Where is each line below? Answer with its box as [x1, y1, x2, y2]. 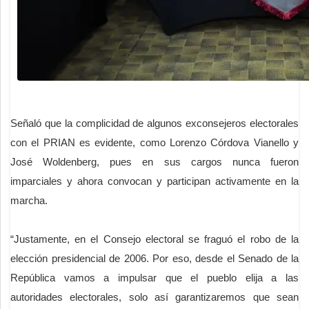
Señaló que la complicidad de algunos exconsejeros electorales [10, 117, 299, 130]
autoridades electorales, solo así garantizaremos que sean [10, 291, 299, 303]
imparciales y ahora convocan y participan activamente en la [10, 175, 299, 188]
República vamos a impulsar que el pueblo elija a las [10, 272, 299, 284]
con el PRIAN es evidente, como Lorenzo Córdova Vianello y [10, 137, 299, 149]
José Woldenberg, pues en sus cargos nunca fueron [10, 156, 299, 168]
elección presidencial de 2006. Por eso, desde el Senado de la [10, 252, 299, 265]
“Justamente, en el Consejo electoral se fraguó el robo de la [10, 233, 299, 246]
